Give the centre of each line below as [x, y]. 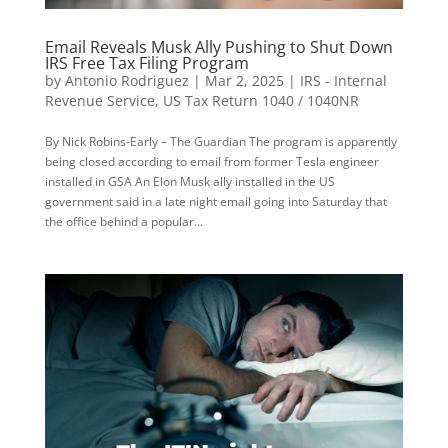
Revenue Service [99, 101]
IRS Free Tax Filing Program [146, 63]
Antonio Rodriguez [126, 81]
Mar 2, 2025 [244, 81]
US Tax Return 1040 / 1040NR [260, 101]
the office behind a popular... [123, 222]
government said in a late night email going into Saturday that [215, 202]
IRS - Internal [343, 81]
